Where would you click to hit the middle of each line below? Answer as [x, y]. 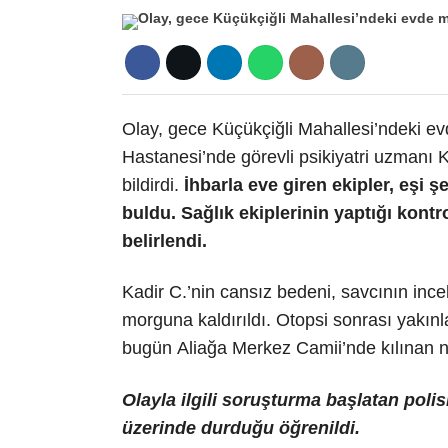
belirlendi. [167, 241]
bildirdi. [153, 185]
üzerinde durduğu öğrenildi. [241, 427]
